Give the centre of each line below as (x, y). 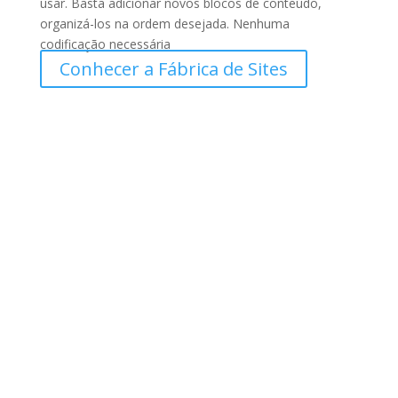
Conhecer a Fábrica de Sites (173, 69)
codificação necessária (105, 44)
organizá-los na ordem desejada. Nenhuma (164, 24)
